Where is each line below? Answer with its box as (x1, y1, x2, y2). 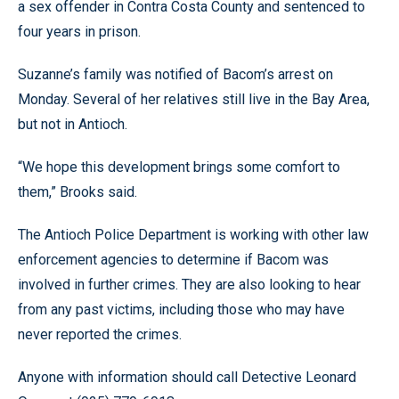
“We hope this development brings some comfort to (18, 159, 340, 175)
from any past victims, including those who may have (18, 301, 345, 318)
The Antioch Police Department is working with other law (18, 226, 369, 243)
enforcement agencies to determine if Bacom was (18, 251, 329, 268)
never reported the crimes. (18, 326, 182, 343)
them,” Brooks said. (18, 183, 137, 200)
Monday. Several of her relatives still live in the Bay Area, (18, 91, 370, 108)
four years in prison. (18, 23, 141, 40)
